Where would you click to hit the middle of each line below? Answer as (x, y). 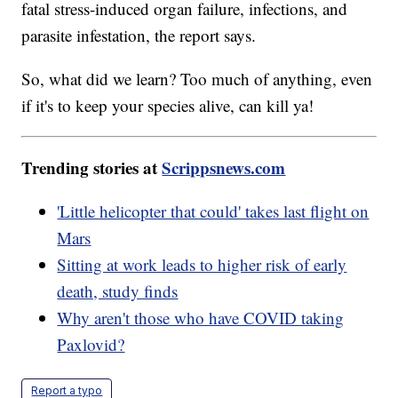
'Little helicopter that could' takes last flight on (213, 211)
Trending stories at (92, 168)
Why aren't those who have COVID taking (201, 318)
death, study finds (118, 291)
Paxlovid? (91, 345)
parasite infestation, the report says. (142, 36)
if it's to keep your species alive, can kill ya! (168, 106)
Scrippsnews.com (224, 168)
